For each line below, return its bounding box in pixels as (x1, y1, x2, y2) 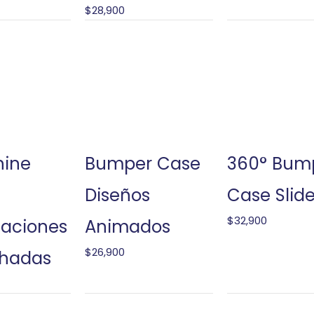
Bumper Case (84, 151, 200, 177)
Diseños (84, 183, 150, 208)
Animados (84, 214, 170, 240)
